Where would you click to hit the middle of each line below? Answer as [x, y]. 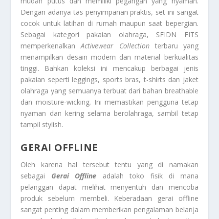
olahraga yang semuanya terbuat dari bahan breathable [109, 91]
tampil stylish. [42, 125]
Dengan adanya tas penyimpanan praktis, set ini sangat [109, 12]
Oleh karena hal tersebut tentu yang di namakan [109, 164]
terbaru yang [174, 46]
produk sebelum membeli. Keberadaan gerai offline [109, 198]
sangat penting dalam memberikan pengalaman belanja [109, 209]
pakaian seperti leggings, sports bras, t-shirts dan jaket [109, 80]
